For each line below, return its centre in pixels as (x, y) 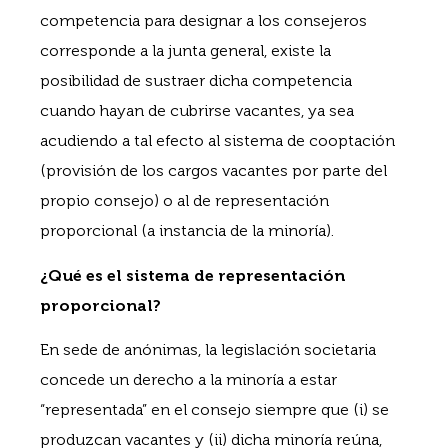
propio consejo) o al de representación (184, 201)
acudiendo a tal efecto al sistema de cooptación (217, 141)
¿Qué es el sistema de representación (192, 275)
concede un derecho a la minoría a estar (188, 380)
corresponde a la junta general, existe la (185, 51)
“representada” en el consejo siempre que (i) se (214, 410)
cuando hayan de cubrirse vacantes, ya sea (197, 111)
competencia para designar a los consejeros (203, 21)
